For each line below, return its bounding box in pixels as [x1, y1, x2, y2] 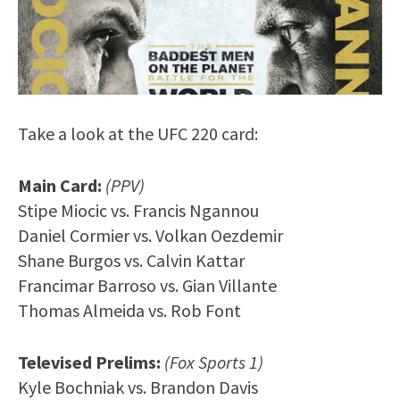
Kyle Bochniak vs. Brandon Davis [18, 375, 258, 398]
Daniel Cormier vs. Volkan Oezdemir [18, 223, 283, 246]
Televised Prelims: [18, 350, 161, 373]
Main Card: [18, 173, 102, 196]
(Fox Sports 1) [164, 350, 263, 373]
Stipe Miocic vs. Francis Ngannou [18, 198, 259, 221]
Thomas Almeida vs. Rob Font [18, 298, 241, 321]
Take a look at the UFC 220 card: [18, 121, 258, 145]
